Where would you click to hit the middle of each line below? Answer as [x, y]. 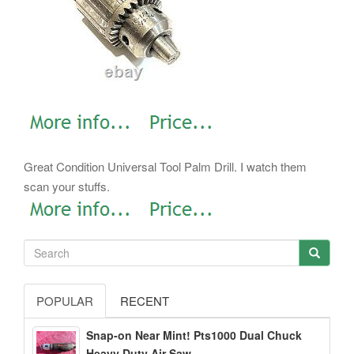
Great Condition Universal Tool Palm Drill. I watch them [165, 166]
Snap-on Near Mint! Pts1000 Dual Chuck [194, 335]
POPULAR [65, 301]
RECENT [145, 301]
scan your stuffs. [67, 186]
